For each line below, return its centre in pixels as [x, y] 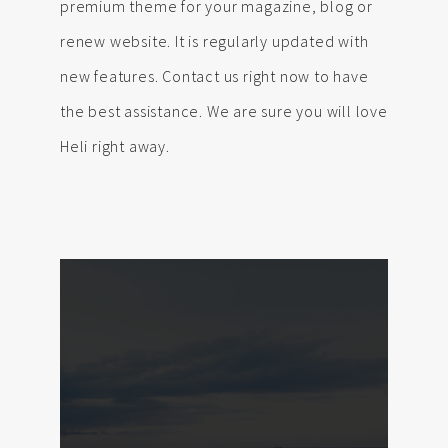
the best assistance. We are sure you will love [224, 111]
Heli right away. [115, 146]
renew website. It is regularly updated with [214, 41]
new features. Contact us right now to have [214, 76]
